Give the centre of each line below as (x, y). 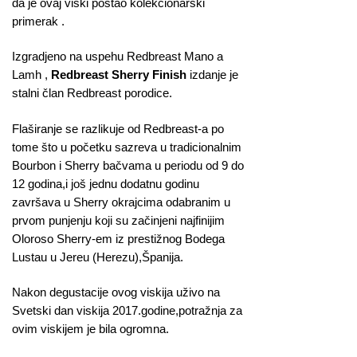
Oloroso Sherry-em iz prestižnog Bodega (118, 238)
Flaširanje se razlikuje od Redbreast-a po (118, 128)
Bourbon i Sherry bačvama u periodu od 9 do (128, 165)
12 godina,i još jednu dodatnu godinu (106, 183)
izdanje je (212, 75)
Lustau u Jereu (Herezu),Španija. (98, 257)
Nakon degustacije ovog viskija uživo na (116, 292)
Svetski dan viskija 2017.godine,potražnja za (127, 310)
